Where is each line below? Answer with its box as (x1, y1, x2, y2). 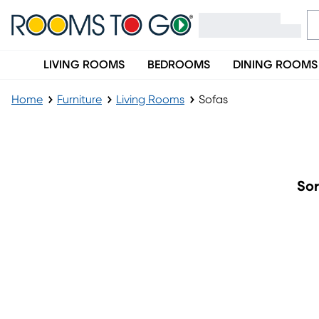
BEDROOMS (147, 59, 210, 70)
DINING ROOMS (233, 59, 318, 70)
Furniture (57, 94, 102, 105)
